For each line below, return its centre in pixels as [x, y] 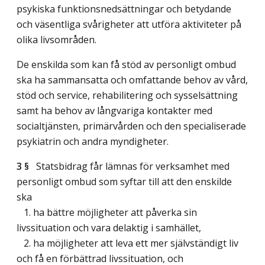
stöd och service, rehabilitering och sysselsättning [127, 95]
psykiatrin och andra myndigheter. [93, 141]
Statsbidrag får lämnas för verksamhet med [129, 166]
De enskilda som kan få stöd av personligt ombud [126, 64]
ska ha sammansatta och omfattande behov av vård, [132, 80]
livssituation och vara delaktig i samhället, [109, 227]
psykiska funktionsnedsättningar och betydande [124, 9]
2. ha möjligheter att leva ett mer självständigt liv [127, 243]
